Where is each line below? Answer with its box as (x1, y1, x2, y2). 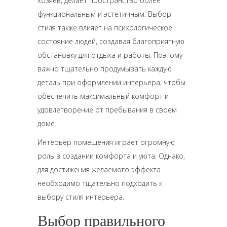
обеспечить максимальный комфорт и (37, 91, 169, 101)
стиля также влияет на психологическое (37, 23, 172, 32)
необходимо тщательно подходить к (37, 178, 162, 188)
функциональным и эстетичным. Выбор (37, 9, 171, 19)
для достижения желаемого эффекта (37, 165, 161, 174)
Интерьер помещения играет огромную (37, 137, 175, 147)
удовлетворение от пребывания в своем (37, 105, 177, 115)
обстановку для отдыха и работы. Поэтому (37, 50, 182, 60)
